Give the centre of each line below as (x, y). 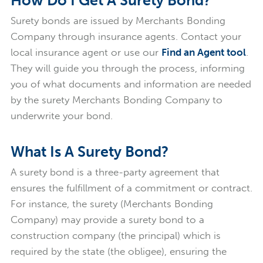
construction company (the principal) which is (115, 235)
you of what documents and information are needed (131, 84)
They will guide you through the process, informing (127, 68)
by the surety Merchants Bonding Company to (116, 100)
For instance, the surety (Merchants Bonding (112, 203)
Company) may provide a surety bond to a (107, 219)
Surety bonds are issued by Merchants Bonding (118, 21)
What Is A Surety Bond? (89, 151)
